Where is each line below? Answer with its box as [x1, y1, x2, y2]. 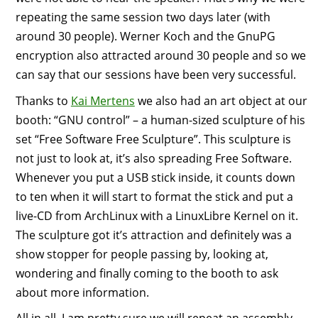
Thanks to [15, 92, 71, 109]
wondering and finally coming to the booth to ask [15, 265, 278, 281]
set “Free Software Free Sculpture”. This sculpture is [15, 131, 291, 147]
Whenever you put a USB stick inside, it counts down [15, 169, 295, 185]
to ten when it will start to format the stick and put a [15, 188, 293, 204]
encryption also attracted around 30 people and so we [15, 48, 306, 64]
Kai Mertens [70, 92, 135, 109]
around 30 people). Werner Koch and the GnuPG [15, 28, 275, 45]
